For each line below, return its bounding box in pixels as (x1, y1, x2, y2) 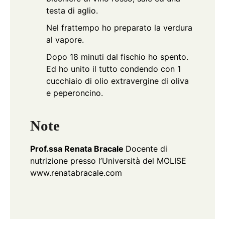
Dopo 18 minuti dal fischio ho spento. (46, 52, 188, 62)
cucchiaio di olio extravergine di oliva (46, 76, 189, 86)
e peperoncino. (46, 88, 103, 98)
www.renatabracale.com (30, 167, 122, 178)
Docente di (126, 143, 167, 154)
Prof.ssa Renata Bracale (30, 143, 126, 154)
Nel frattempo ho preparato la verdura (46, 23, 192, 33)
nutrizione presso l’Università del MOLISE (30, 155, 186, 166)
